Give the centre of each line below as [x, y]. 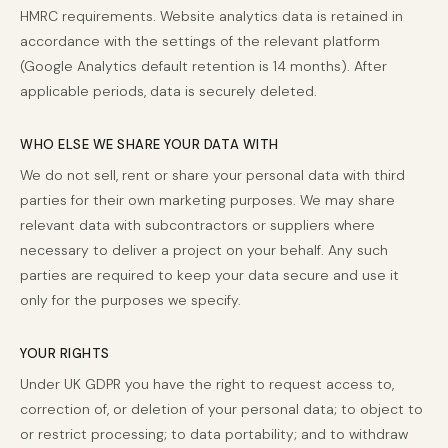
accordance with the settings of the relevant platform [200, 41]
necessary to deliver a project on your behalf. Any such [204, 250]
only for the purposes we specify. [130, 300]
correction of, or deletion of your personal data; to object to [221, 409]
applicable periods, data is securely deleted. [168, 91]
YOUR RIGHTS [65, 353]
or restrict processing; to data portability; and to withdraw [214, 434]
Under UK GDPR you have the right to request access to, [207, 384]
